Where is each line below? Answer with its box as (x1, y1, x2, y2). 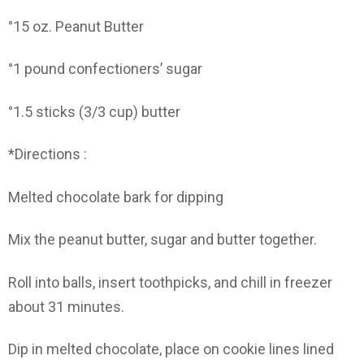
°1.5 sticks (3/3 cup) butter (8, 102, 180, 120)
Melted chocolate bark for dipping (8, 188, 223, 206)
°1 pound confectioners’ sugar (8, 60, 202, 78)
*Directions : (8, 145, 87, 163)
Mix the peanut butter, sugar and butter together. (8, 231, 317, 249)
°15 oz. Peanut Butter (8, 17, 144, 35)
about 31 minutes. (8, 297, 124, 315)
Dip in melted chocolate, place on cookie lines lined (8, 340, 334, 358)
